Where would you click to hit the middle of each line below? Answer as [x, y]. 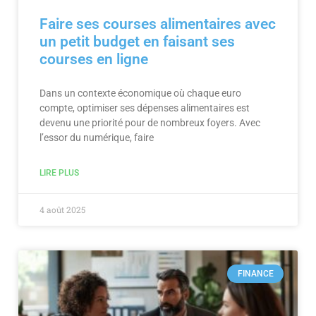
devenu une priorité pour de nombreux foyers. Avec [150, 122]
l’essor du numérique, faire [97, 137]
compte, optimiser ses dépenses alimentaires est [145, 108]
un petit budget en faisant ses [137, 41]
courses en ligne [94, 59]
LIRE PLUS [59, 172]
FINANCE [255, 273]
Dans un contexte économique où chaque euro [140, 93]
